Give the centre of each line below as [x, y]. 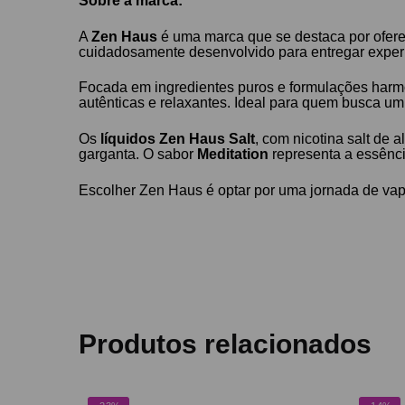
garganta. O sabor [138, 155]
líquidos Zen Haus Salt [178, 139]
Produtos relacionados [226, 344]
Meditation [233, 155]
